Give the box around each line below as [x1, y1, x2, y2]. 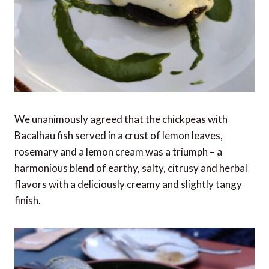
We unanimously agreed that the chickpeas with [14, 112, 228, 125]
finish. [14, 193, 41, 207]
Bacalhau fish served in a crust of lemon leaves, [14, 128, 223, 142]
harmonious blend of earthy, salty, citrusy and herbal [14, 161, 247, 174]
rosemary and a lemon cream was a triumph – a [14, 145, 222, 158]
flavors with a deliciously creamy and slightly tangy [14, 177, 242, 190]
